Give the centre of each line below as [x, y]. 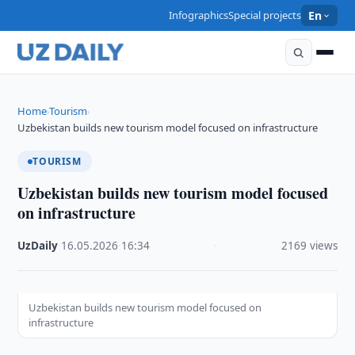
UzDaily [38, 246]
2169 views [309, 246]
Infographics [199, 15]
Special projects [265, 15]
